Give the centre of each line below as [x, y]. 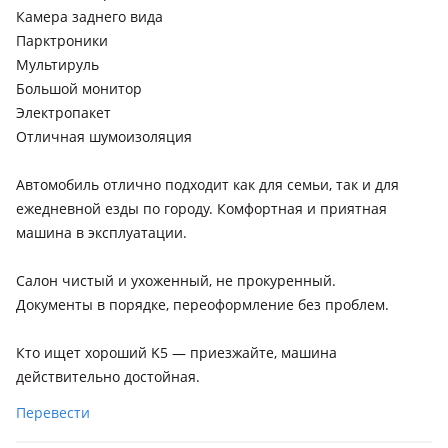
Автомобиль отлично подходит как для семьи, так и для [207, 184]
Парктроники [62, 40]
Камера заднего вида [89, 16]
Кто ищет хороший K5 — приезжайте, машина [176, 352]
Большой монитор [79, 88]
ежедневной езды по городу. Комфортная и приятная [201, 208]
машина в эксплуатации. [101, 232]
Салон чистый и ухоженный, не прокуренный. [176, 280]
